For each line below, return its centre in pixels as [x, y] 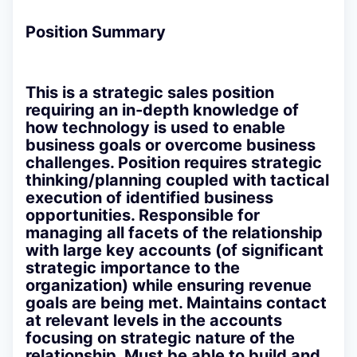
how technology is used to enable [155, 128]
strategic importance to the [133, 268]
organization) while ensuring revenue [169, 286]
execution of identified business [149, 198]
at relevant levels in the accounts [154, 321]
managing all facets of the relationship [174, 233]
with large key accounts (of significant [175, 251]
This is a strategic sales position [150, 93]
